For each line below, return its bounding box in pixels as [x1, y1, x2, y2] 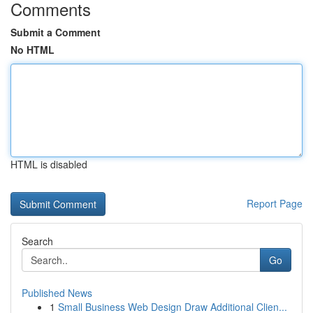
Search [22, 234, 53, 248]
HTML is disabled [10, 157, 87, 171]
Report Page [247, 196, 303, 210]
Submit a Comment [10, 25, 101, 39]
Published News [22, 286, 92, 300]
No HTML [10, 43, 54, 57]
